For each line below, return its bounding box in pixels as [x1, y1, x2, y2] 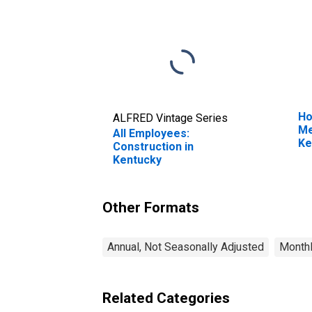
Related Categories [102, 289, 230, 306]
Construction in [113, 139, 194, 153]
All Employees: [113, 126, 189, 140]
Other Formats [102, 198, 199, 216]
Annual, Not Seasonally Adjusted [107, 240, 264, 253]
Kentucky [113, 153, 162, 166]
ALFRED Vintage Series [113, 111, 228, 125]
